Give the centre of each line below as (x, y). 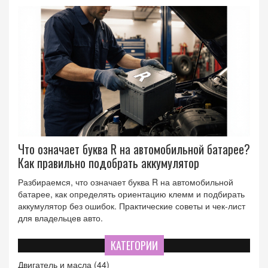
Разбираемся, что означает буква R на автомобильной (126, 182)
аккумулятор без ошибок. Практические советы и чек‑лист (132, 206)
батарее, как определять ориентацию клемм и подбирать (131, 194)
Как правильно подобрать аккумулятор (109, 163)
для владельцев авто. (60, 218)
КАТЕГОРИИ (134, 246)
